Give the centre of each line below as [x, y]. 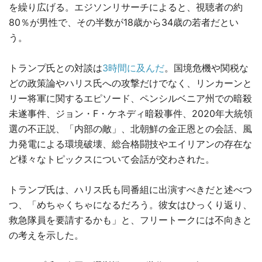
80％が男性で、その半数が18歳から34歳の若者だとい [124, 23]
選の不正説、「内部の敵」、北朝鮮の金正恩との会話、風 [130, 129]
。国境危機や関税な [206, 68]
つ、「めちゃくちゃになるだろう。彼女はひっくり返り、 [130, 205]
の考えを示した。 [46, 235]
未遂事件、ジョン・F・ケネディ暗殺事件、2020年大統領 [131, 114]
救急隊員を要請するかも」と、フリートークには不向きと [130, 220]
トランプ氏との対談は [56, 68]
